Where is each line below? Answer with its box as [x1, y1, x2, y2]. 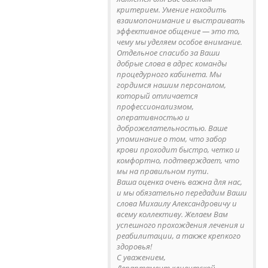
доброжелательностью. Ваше [117, 122, 227, 133]
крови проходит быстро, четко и [117, 144, 240, 155]
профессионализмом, [117, 100, 194, 112]
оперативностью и [117, 111, 190, 123]
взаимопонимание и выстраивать [117, 14, 245, 26]
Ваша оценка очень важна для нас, [117, 176, 242, 187]
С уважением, [117, 251, 166, 263]
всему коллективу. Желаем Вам [117, 208, 228, 220]
